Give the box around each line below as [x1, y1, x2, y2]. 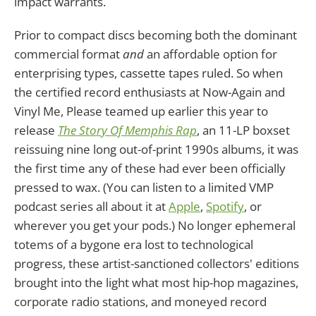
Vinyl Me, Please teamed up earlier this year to [14, 102, 268, 119]
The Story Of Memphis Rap [58, 121, 197, 138]
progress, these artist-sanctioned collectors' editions [14, 255, 299, 272]
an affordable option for [144, 45, 277, 62]
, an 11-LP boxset [197, 121, 290, 138]
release [14, 121, 58, 138]
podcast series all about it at [14, 197, 169, 214]
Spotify [206, 197, 244, 214]
